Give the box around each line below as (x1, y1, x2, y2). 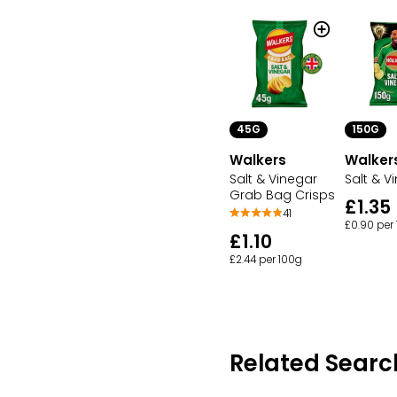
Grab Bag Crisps (230, 186, 335, 205)
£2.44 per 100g (230, 253, 302, 268)
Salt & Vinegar (230, 170, 317, 189)
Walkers (230, 151, 286, 170)
